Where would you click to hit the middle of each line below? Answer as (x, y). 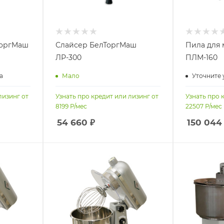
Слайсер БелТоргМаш (96, 45)
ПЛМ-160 (201, 58)
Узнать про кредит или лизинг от (107, 96)
